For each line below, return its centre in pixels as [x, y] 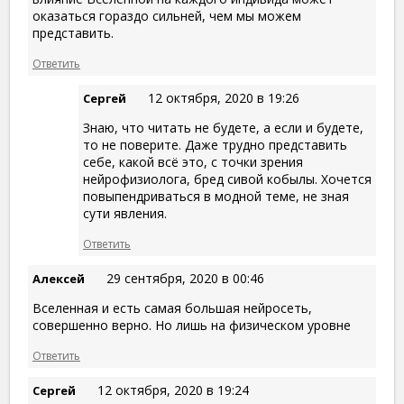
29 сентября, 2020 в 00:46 [185, 279]
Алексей [59, 279]
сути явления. [125, 214]
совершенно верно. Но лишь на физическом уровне [192, 326]
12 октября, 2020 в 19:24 [173, 390]
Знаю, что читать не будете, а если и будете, [223, 128]
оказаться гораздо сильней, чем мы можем [167, 16]
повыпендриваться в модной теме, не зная [216, 197]
